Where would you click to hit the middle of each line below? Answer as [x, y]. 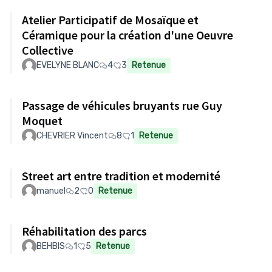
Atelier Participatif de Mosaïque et [78, 20]
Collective [48, 50]
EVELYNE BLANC [68, 65]
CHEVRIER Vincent [72, 136]
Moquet [42, 121]
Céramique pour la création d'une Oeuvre [109, 35]
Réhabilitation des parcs [84, 231]
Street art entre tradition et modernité [121, 176]
